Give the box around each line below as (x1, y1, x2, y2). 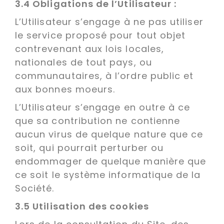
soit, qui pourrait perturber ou (15, 141, 164, 154)
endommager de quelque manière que (15, 154, 206, 167)
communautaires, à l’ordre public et (15, 69, 194, 82)
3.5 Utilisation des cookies (15, 199, 151, 212)
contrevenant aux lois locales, (15, 42, 164, 55)
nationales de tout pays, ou (15, 55, 152, 68)
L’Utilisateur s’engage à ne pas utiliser (15, 15, 203, 28)
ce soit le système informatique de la (15, 168, 201, 181)
